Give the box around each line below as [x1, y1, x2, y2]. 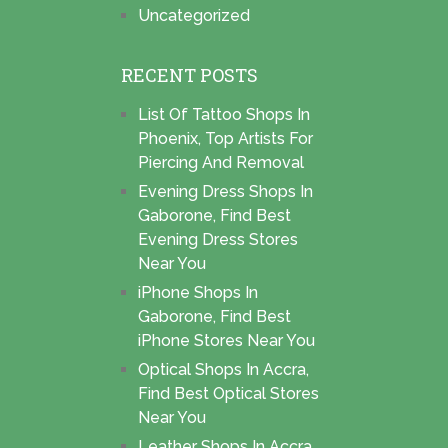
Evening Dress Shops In [137, 181, 313, 201]
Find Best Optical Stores [137, 383, 319, 403]
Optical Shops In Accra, [137, 359, 309, 379]
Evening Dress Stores [137, 229, 298, 249]
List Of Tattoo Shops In [137, 104, 310, 124]
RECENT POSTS [120, 62, 258, 87]
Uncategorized [137, 5, 250, 25]
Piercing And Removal [137, 152, 304, 172]
